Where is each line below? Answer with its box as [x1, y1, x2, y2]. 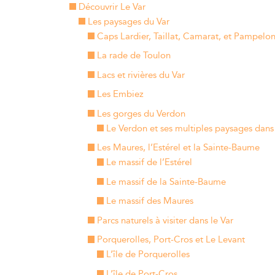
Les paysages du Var [87, 14, 169, 29]
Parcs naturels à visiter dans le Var [96, 213, 233, 228]
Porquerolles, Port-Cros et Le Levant [96, 233, 245, 247]
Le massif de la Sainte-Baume [106, 174, 226, 189]
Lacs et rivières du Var [96, 68, 185, 82]
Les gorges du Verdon [96, 106, 185, 121]
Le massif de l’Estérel [106, 155, 192, 169]
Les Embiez [96, 87, 144, 101]
